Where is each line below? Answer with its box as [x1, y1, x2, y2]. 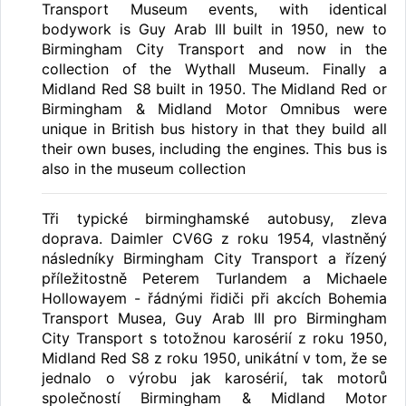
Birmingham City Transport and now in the [42, 39, 387, 58]
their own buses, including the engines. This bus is [42, 139, 387, 158]
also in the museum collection [42, 159, 246, 178]
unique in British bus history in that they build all [42, 119, 387, 138]
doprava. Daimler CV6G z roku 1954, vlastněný [42, 228, 387, 247]
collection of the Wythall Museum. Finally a [42, 59, 387, 78]
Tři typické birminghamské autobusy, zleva [42, 208, 387, 227]
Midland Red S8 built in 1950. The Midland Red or [42, 79, 387, 98]
